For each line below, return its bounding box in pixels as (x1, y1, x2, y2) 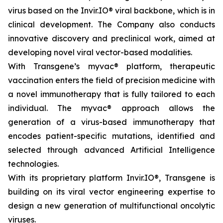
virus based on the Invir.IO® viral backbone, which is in (8, 5, 215, 15)
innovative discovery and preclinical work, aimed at (8, 33, 215, 43)
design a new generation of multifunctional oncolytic (8, 201, 215, 211)
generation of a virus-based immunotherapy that (8, 117, 215, 127)
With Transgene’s (8, 61, 88, 71)
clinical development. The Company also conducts (8, 19, 215, 29)
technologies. (8, 159, 59, 169)
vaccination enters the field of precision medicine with (8, 75, 215, 85)
